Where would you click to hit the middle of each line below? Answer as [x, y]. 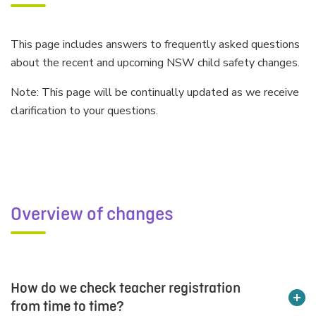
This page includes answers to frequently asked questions [155, 44]
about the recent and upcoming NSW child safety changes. [157, 63]
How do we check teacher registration [126, 288]
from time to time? [67, 307]
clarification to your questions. [86, 111]
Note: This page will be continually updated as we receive [155, 92]
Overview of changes [92, 214]
